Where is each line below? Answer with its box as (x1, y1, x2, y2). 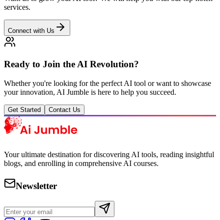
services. (4, 3, 30, 12)
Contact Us (49, 106, 81, 113)
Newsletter (16, 181, 57, 192)
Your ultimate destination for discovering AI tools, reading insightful (4, 150, 214, 159)
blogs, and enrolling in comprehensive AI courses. (4, 159, 159, 168)
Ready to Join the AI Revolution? (4, 59, 139, 69)
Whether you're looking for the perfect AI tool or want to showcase (4, 79, 211, 87)
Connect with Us (8, 27, 55, 35)
